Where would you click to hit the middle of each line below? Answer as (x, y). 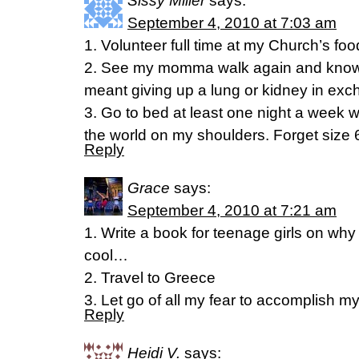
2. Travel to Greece (150, 278)
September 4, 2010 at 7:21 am (232, 210)
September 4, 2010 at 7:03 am (232, 23)
